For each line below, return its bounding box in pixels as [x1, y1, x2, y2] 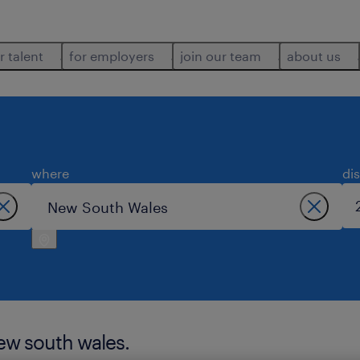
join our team [180, 48, 261, 63]
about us [287, 48, 341, 63]
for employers [69, 48, 154, 63]
